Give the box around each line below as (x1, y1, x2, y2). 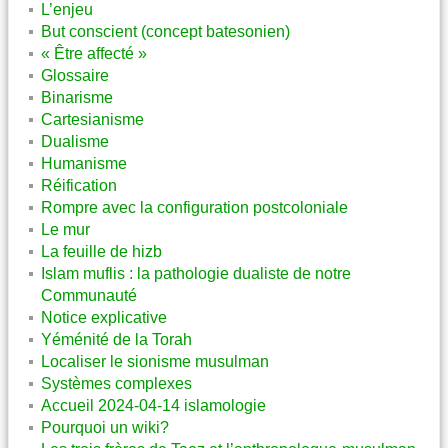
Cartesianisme (41, 110, 144, 128)
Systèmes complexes (41, 374, 192, 392)
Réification (41, 176, 117, 194)
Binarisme (41, 88, 113, 106)
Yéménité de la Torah (41, 330, 192, 348)
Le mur (41, 220, 90, 238)
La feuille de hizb (41, 242, 162, 260)
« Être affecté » (41, 44, 147, 62)
